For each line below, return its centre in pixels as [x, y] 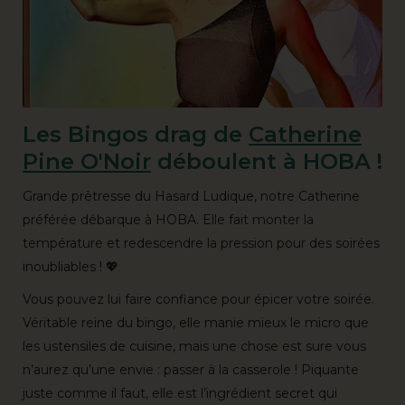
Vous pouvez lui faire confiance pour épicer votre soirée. [198, 299]
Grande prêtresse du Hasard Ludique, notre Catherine [191, 196]
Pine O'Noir [87, 161]
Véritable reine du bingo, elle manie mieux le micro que [196, 323]
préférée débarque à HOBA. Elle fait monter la [168, 220]
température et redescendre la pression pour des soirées [201, 243]
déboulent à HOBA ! [267, 161]
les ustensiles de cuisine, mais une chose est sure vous [194, 346]
